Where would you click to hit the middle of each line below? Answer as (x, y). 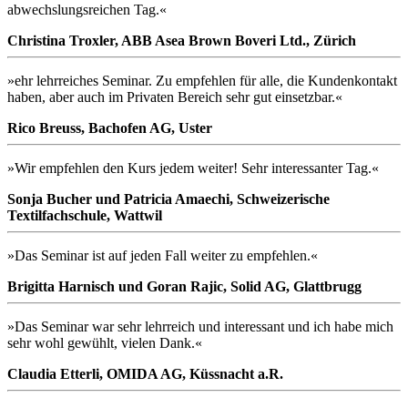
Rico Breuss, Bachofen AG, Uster (110, 128)
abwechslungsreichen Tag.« (87, 10)
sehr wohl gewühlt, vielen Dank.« (105, 343)
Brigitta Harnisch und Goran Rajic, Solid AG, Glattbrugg (184, 287)
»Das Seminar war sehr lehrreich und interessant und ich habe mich (200, 327)
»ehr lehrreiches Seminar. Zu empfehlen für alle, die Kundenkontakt (202, 81)
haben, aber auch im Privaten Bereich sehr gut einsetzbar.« (175, 97)
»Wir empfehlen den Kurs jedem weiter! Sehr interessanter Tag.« (193, 168)
